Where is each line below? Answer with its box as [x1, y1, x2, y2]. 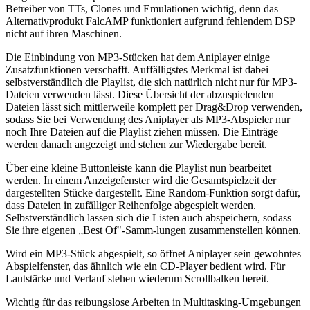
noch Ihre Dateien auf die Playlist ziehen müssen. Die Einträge [6, 125, 278, 138]
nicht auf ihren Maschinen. [6, 27, 122, 39]
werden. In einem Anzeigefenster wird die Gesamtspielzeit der [6, 174, 276, 186]
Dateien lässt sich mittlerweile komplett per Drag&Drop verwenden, [6, 100, 302, 113]
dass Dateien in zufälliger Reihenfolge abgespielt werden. [6, 199, 256, 211]
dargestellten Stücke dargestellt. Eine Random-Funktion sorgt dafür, [6, 186, 300, 199]
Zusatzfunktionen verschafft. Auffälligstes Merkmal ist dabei [6, 63, 268, 75]
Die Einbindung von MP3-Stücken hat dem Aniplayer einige [6, 51, 270, 63]
